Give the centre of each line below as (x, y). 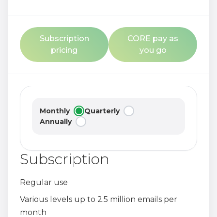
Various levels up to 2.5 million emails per (99, 199)
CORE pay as (153, 39)
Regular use (44, 182)
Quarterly (102, 111)
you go (153, 50)
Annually (56, 122)
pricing (64, 50)
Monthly (55, 111)
